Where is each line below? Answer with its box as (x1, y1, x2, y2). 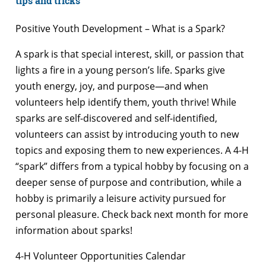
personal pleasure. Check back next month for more (15, 208, 248, 221)
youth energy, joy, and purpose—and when (15, 80, 208, 93)
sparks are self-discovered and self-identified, (15, 112, 217, 125)
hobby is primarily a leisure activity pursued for (15, 192, 226, 205)
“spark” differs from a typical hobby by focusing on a (15, 160, 249, 173)
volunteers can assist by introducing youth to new (15, 128, 239, 141)
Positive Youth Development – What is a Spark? (15, 22, 225, 36)
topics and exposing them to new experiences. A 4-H (15, 144, 249, 157)
